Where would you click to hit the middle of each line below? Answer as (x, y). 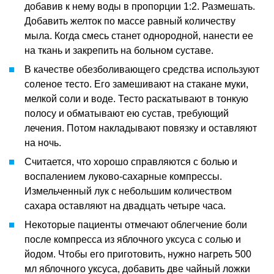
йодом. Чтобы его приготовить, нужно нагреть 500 (138, 254)
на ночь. (43, 143)
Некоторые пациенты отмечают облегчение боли (136, 224)
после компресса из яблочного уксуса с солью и (133, 239)
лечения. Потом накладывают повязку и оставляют (141, 128)
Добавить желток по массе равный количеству (130, 21)
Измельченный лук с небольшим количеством (128, 191)
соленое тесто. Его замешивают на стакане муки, (136, 84)
